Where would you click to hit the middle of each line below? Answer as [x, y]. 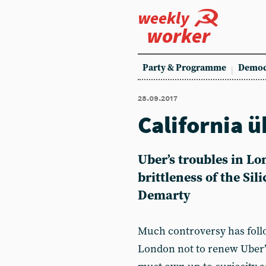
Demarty [164, 196]
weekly [164, 18]
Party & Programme [184, 68]
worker [178, 36]
